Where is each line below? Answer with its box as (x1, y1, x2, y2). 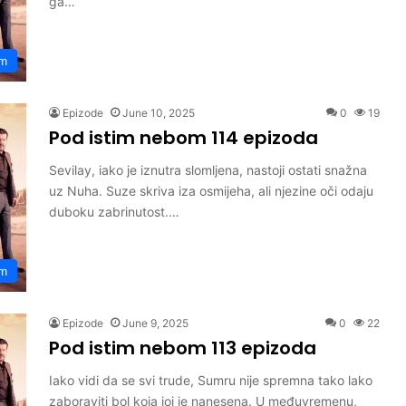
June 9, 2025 (122, 316, 188, 330)
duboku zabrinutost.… (49, 204, 179, 219)
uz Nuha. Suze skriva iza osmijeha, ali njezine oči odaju (49, 183, 373, 198)
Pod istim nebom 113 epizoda (49, 335, 316, 361)
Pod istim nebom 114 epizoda (49, 125, 318, 150)
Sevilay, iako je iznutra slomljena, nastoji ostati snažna (49, 162, 367, 178)
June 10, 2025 (122, 106, 195, 120)
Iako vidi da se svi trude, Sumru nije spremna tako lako (49, 372, 372, 388)
